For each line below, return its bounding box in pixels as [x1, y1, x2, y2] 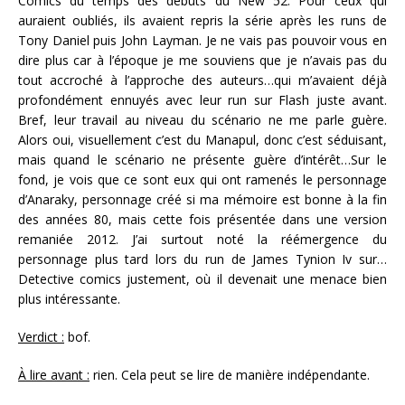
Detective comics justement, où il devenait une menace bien [18, 270, 387, 288]
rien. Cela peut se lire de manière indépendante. [89, 366, 373, 384]
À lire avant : [18, 366, 89, 384]
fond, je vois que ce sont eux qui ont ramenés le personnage [18, 171, 387, 189]
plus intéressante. [18, 290, 124, 308]
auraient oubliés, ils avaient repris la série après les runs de [18, 12, 387, 30]
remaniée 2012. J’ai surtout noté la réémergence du [18, 231, 387, 249]
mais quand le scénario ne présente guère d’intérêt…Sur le [18, 151, 387, 169]
